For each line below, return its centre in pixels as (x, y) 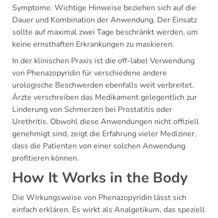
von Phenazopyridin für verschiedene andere (90, 73)
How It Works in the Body (100, 178)
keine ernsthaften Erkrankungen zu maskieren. (93, 44)
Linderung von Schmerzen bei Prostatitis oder (92, 109)
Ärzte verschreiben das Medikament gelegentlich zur (105, 97)
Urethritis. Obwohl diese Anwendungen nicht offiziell (106, 122)
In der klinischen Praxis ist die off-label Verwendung (103, 61)
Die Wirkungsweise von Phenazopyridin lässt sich (99, 198)
